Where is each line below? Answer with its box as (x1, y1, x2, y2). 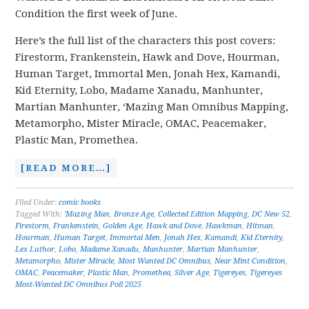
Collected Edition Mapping (158, 210, 248, 219)
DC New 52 (252, 210, 290, 219)
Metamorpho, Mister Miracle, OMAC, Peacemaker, (15, 117, 267, 130)
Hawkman (206, 221, 243, 230)
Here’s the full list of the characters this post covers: (15, 34, 276, 47)
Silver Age (175, 268, 210, 277)
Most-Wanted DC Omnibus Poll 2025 (15, 280, 142, 289)
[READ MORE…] (21, 163, 112, 173)
